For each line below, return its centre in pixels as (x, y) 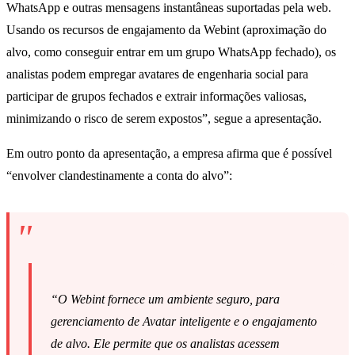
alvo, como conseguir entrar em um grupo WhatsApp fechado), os (171, 52)
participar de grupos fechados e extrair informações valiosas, (157, 97)
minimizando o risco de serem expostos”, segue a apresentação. (164, 119)
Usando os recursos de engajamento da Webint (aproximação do (166, 30)
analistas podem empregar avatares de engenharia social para (157, 74)
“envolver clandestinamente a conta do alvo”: (119, 176)
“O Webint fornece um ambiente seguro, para (165, 300)
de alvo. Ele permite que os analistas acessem (165, 344)
